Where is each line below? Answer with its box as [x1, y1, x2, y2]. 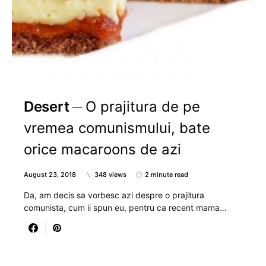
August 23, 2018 [24, 170, 76, 179]
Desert [24, 98, 69, 115]
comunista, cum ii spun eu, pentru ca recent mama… [24, 202, 227, 213]
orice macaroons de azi [24, 141, 181, 158]
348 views [94, 170, 126, 179]
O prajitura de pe [85, 98, 201, 115]
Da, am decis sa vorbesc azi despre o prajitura [24, 190, 204, 200]
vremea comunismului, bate [24, 119, 210, 137]
